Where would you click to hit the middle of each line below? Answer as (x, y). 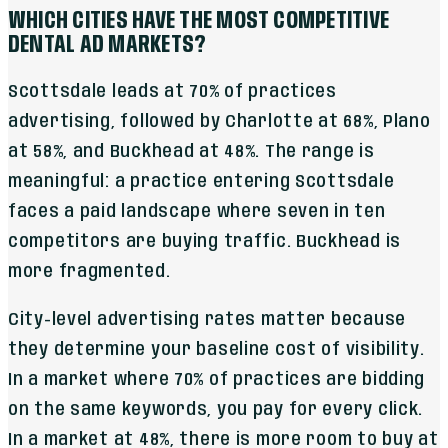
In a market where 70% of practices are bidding (217, 380)
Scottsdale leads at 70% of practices (172, 92)
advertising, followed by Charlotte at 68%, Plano (219, 122)
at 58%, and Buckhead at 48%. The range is (191, 152)
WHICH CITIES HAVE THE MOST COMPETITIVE (199, 21)
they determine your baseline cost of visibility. (216, 350)
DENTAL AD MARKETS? (107, 45)
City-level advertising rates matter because (207, 320)
